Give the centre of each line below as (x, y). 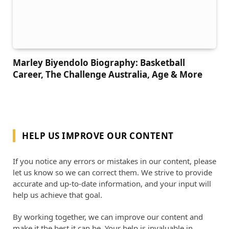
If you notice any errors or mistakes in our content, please (114, 161)
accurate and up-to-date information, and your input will (112, 183)
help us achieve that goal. (58, 194)
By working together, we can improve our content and (108, 216)
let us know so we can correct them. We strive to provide (112, 172)
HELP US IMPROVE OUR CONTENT (98, 135)
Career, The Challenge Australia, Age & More (108, 74)
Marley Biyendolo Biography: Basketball (99, 62)
